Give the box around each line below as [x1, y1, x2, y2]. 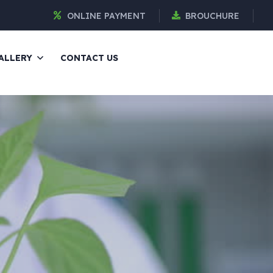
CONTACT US [60, 52, 119, 63]
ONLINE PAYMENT [67, 10, 146, 21]
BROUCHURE [185, 10, 239, 21]
